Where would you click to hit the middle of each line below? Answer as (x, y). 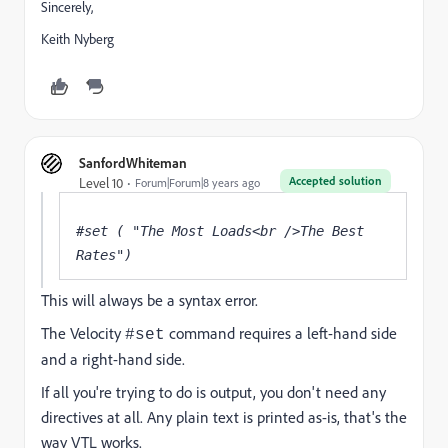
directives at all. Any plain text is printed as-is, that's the (224, 416)
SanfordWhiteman (133, 162)
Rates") (104, 254)
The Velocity (83, 332)
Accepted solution (335, 180)
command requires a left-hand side (281, 332)
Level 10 (101, 182)
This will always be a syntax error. (149, 299)
